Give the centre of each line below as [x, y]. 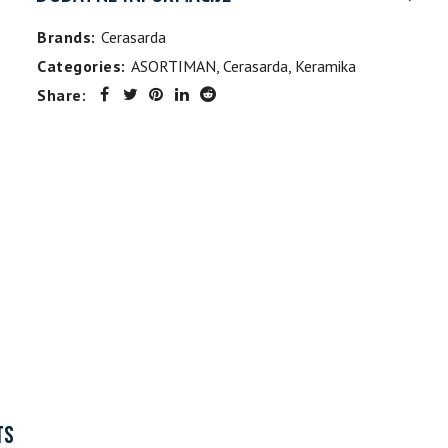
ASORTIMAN [173, 66]
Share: [62, 95]
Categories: [81, 66]
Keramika [325, 66]
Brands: [66, 37]
